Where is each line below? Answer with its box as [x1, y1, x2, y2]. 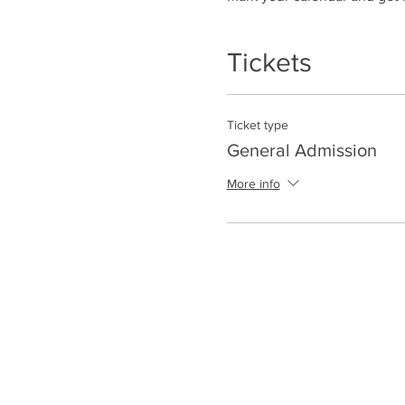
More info [226, 176, 280, 192]
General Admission [226, 140, 377, 160]
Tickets [226, 48, 312, 77]
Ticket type [226, 118, 288, 132]
